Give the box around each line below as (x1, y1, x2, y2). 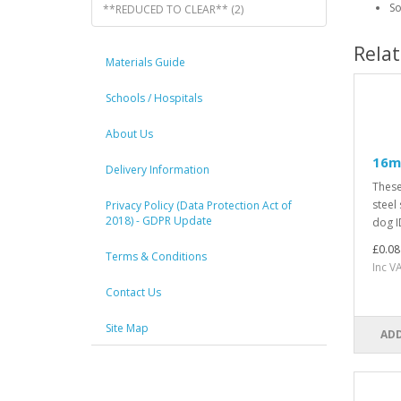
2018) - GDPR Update (106, 212, 212, 228)
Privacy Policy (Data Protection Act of (106, 197, 292, 213)
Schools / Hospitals (106, 90, 202, 106)
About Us (106, 125, 153, 141)
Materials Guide (106, 54, 185, 70)
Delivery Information (106, 161, 209, 177)
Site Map (106, 320, 149, 336)
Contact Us (106, 284, 161, 300)
